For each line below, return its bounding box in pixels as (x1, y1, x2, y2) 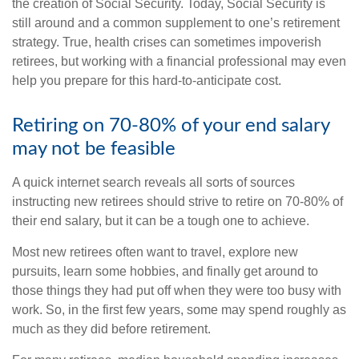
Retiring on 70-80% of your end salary (12, 116, 329, 135)
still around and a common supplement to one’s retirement (12, 16, 340, 30)
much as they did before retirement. (12, 322, 211, 336)
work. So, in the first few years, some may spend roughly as (12, 303, 346, 317)
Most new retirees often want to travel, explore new (12, 245, 298, 259)
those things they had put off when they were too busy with (12, 284, 341, 297)
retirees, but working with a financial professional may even (12, 54, 346, 68)
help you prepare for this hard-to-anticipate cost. (12, 74, 281, 87)
